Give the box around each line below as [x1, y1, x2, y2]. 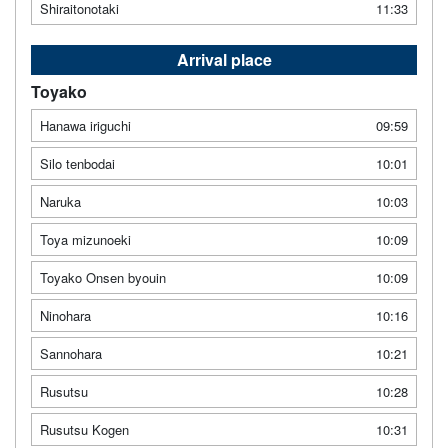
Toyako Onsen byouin [40, 267, 166, 287]
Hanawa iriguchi [40, 115, 131, 135]
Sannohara [40, 343, 102, 363]
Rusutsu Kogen [40, 419, 129, 439]
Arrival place [176, 47, 272, 71]
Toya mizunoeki [40, 229, 131, 249]
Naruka [40, 191, 81, 211]
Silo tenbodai [40, 153, 115, 173]
